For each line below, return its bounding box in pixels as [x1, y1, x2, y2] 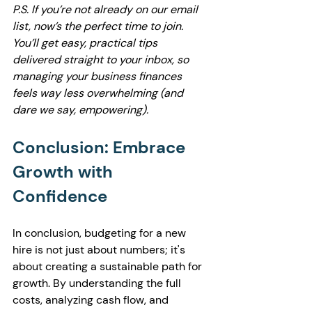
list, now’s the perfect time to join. [13, 19, 186, 33]
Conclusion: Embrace [13, 136, 189, 158]
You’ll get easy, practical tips [13, 36, 160, 50]
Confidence [13, 185, 107, 207]
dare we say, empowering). [13, 102, 148, 117]
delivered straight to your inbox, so [13, 52, 192, 67]
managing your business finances [13, 69, 185, 84]
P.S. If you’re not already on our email [13, 2, 201, 17]
